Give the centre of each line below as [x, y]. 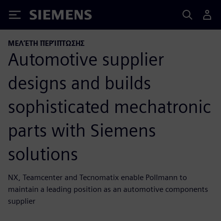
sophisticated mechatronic [110, 106]
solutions [43, 154]
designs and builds [79, 83]
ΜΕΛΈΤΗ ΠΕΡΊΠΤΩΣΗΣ [46, 43]
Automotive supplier [86, 59]
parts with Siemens [82, 130]
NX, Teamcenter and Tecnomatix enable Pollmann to [97, 177]
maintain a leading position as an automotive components [108, 189]
